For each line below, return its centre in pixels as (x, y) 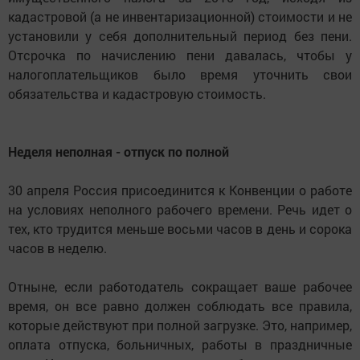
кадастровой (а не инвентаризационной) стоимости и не (180, 17)
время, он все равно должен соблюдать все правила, (180, 306)
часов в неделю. (57, 248)
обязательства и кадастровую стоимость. (137, 94)
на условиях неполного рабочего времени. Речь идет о (180, 210)
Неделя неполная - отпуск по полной (119, 152)
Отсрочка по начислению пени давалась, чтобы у (180, 55)
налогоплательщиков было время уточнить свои (180, 75)
